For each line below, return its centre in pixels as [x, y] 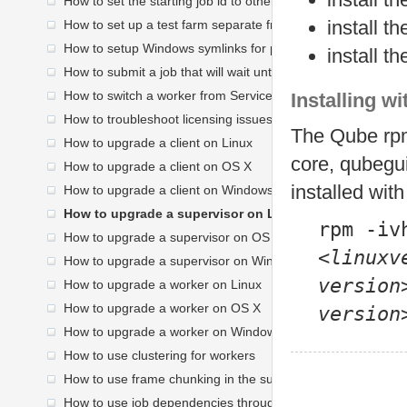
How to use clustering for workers [159, 355]
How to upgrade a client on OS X [158, 166]
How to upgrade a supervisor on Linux [183, 213]
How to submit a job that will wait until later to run [203, 72]
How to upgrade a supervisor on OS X [173, 237]
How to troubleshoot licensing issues [168, 119]
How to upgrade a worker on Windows [173, 332]
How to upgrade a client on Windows [169, 190]
